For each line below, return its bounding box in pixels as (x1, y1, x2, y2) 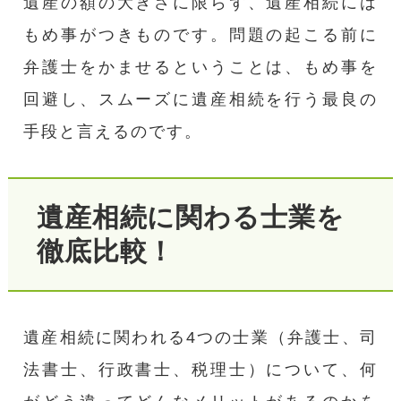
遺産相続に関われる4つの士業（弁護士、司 (23, 327, 378, 346)
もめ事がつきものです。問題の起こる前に (23, 25, 378, 45)
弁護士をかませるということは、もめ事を (23, 57, 378, 77)
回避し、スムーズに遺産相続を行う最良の (23, 90, 378, 109)
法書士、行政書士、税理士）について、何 (23, 359, 378, 379)
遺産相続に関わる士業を (36, 202, 345, 233)
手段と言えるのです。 (23, 122, 203, 141)
